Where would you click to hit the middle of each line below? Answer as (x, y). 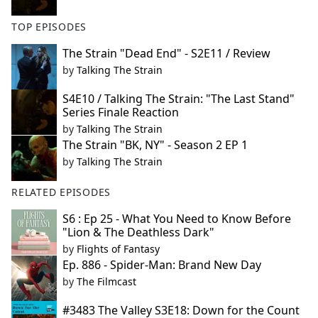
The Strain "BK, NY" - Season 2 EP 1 (155, 145)
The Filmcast (106, 282)
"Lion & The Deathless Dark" (138, 232)
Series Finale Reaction (121, 113)
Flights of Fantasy (118, 249)
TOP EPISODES (49, 27)
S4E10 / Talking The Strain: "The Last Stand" (179, 99)
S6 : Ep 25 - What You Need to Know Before (177, 219)
